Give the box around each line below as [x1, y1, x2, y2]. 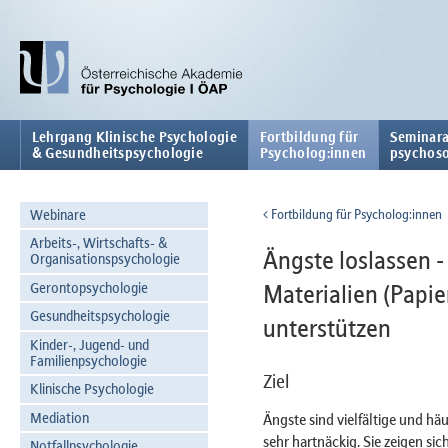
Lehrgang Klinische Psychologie [31, 129, 237, 145]
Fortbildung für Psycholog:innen [267, 206, 442, 222]
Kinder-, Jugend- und [29, 335, 149, 353]
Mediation [29, 408, 89, 426]
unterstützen [262, 314, 391, 343]
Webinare [29, 205, 86, 223]
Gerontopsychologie [29, 278, 148, 296]
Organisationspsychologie [29, 250, 180, 268]
